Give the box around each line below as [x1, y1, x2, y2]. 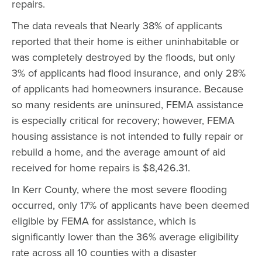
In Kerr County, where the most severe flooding [12, 182, 227, 197]
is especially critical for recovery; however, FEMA [12, 113, 235, 128]
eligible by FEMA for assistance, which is [12, 213, 196, 229]
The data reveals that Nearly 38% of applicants [12, 18, 222, 33]
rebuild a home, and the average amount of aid [12, 144, 226, 160]
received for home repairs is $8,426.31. [12, 160, 193, 175]
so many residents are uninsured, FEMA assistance [12, 97, 243, 112]
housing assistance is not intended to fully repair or [12, 129, 243, 144]
